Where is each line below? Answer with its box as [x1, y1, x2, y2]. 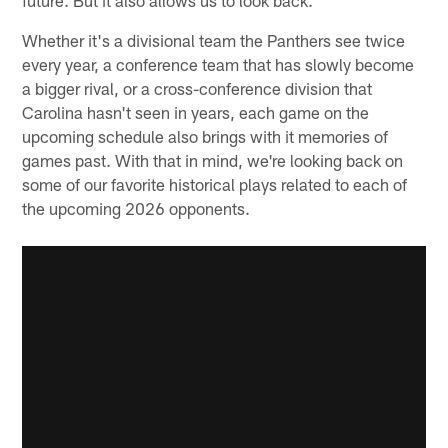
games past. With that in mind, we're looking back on [22, 149, 404, 170]
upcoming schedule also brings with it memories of [22, 125, 389, 146]
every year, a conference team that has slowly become [22, 53, 415, 74]
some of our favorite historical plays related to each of [22, 173, 408, 194]
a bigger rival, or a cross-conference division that [22, 77, 373, 98]
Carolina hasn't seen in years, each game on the [22, 101, 370, 122]
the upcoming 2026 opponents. [22, 197, 251, 218]
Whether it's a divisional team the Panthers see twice [22, 29, 406, 50]
